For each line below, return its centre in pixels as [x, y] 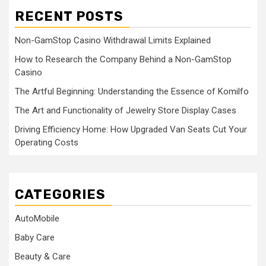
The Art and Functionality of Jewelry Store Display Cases [126, 110]
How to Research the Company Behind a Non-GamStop [123, 59]
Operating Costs [47, 142]
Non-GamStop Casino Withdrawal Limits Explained [113, 40]
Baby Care [35, 237]
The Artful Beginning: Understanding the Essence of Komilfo [132, 91]
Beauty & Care [43, 256]
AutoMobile [37, 218]
